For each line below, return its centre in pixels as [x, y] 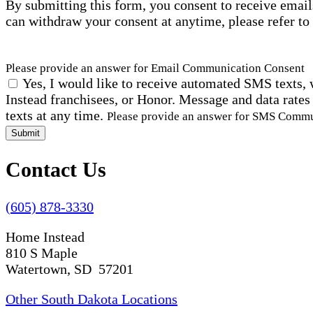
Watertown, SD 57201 [70, 269]
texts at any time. [56, 116]
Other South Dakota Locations [92, 299]
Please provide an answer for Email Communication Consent [155, 68]
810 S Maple [42, 253]
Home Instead [45, 237]
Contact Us [56, 170]
